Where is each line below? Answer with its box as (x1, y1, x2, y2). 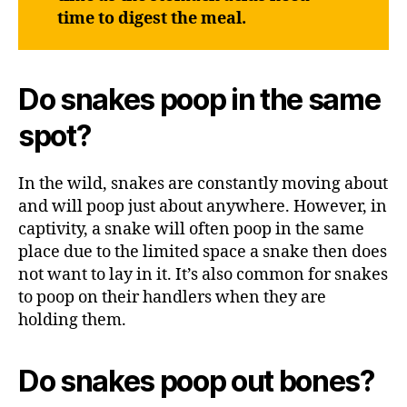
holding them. (18, 310, 126, 332)
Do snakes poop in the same (18, 82, 381, 118)
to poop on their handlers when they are (18, 287, 326, 309)
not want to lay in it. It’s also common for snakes (18, 264, 388, 286)
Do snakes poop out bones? (18, 363, 374, 400)
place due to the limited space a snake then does (18, 242, 387, 263)
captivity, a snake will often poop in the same (18, 219, 364, 241)
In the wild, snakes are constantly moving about (18, 174, 388, 195)
